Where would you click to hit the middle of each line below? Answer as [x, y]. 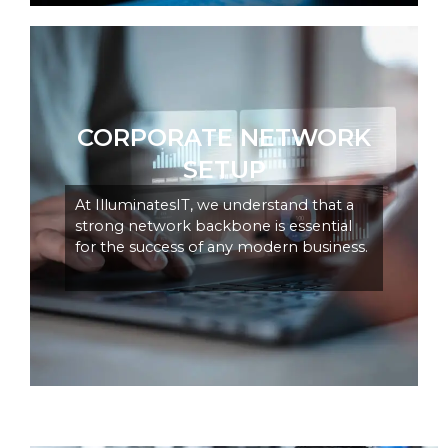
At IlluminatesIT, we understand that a [214, 204]
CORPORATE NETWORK [224, 137]
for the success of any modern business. [221, 246]
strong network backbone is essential [213, 225]
